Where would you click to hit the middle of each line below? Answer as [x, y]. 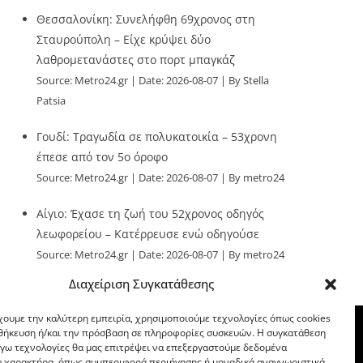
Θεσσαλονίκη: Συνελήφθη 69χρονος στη [146, 19]
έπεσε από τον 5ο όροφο [102, 157]
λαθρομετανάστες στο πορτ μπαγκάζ [136, 60]
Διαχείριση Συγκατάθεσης [142, 284]
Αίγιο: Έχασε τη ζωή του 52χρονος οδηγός [151, 214]
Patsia [51, 101]
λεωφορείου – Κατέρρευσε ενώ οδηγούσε [148, 234]
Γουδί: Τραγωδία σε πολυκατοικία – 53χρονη [157, 137]
